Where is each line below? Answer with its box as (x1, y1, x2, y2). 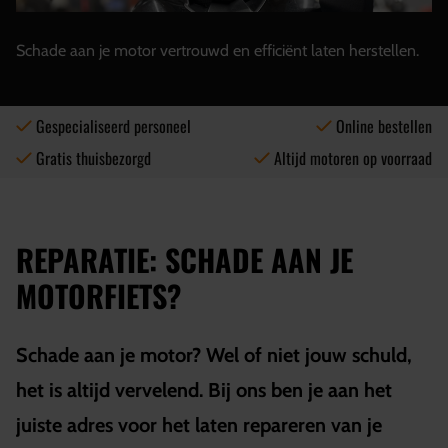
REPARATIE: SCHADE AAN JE (16, 237, 353, 282)
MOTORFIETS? (16, 273, 182, 318)
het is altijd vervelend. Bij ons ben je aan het (16, 378, 392, 402)
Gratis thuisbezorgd (36, 146, 151, 170)
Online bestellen (336, 114, 432, 138)
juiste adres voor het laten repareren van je (16, 413, 382, 437)
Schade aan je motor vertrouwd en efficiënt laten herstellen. (16, 41, 419, 60)
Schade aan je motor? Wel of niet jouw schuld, (16, 343, 412, 367)
